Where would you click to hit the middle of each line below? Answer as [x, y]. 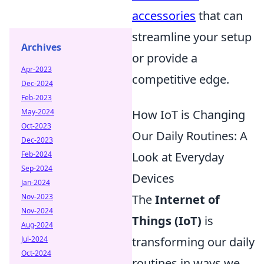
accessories [164, 16]
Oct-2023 [36, 126]
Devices [153, 178]
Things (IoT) [167, 221]
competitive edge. [181, 79]
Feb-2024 [37, 154]
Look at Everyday [178, 157]
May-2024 [38, 112]
